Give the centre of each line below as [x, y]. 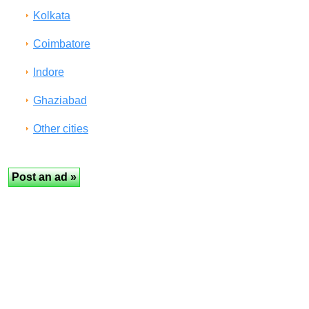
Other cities [61, 129]
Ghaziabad [60, 100]
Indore [49, 72]
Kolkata [52, 16]
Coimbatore [62, 44]
